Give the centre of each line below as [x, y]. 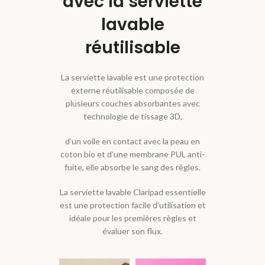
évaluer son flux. [132, 231]
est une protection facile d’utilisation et [132, 205]
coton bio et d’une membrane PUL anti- [132, 154]
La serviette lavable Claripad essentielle [132, 192]
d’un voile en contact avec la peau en [132, 141]
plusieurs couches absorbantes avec [132, 103]
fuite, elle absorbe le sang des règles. [132, 167]
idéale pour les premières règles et [132, 218]
